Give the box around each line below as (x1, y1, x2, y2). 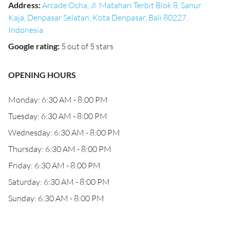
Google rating (8, 41, 57, 51)
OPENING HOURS (8, 70, 76, 80)
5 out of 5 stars (61, 41, 113, 51)
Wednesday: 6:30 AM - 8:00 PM (8, 127, 120, 138)
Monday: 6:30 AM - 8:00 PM (8, 94, 108, 105)
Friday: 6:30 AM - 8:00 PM (8, 160, 101, 170)
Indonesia (8, 25, 43, 35)
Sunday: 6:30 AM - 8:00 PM (8, 193, 104, 203)
